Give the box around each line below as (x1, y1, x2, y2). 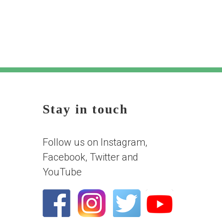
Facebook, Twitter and (43, 151, 139, 163)
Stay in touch (43, 102, 128, 116)
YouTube (43, 166, 82, 178)
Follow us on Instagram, (43, 136, 148, 148)
